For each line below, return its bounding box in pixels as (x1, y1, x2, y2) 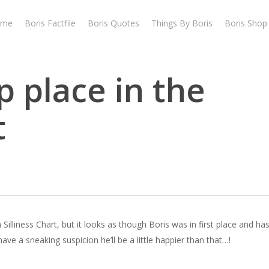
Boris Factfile (25, 17, 76, 29)
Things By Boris (151, 17, 213, 29)
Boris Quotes (88, 17, 139, 29)
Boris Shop (225, 17, 267, 29)
